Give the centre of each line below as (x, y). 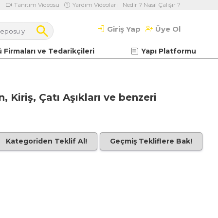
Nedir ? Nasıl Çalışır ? (152, 5)
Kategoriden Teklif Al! (46, 141)
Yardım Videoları (95, 5)
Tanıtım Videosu (37, 5)
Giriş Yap (124, 29)
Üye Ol (168, 29)
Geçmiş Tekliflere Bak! (151, 141)
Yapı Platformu (169, 51)
